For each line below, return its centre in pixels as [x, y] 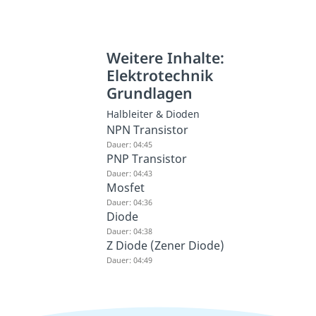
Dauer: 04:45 [129, 145]
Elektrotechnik [159, 75]
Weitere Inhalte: [165, 58]
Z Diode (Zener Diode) [165, 246]
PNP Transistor [146, 159]
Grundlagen [149, 93]
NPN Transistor [147, 130]
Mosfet [125, 188]
